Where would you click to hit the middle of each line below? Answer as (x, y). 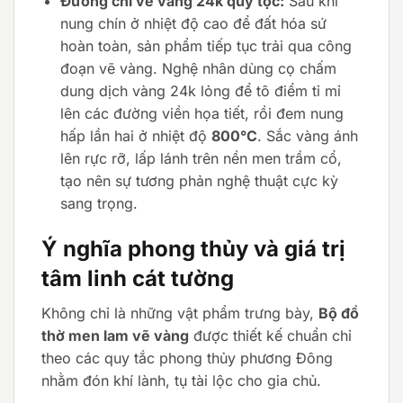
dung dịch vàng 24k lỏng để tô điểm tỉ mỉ (200, 90)
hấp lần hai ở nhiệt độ (135, 135)
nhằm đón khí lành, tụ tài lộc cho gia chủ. (181, 380)
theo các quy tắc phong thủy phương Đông (187, 358)
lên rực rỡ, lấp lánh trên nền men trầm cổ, (201, 158)
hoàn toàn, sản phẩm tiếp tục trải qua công (206, 45)
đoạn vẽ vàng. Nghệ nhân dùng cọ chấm (198, 68)
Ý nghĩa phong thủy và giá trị (193, 248)
